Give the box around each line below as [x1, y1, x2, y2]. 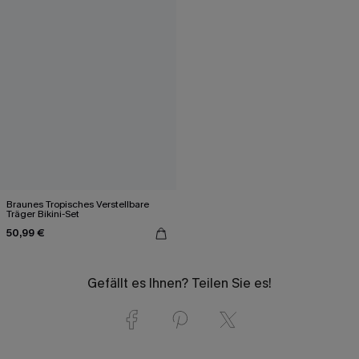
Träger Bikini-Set [6, 207, 79, 220]
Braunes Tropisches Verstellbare [6, 197, 149, 211]
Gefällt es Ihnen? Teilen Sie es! [87, 274, 272, 292]
